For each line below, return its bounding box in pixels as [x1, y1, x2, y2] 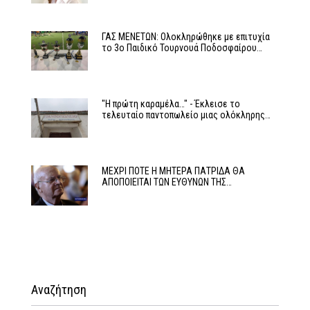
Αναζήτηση [31, 282, 86, 297]
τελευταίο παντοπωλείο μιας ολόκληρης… [101, 109, 271, 120]
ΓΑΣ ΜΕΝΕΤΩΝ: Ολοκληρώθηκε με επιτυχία [101, 30, 270, 42]
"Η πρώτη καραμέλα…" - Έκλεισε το [101, 98, 240, 109]
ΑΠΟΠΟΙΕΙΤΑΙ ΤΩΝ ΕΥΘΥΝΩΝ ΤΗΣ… [101, 176, 232, 188]
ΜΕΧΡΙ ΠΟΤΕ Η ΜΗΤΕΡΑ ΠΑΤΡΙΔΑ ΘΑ [101, 165, 245, 177]
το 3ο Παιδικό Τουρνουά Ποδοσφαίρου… [101, 42, 262, 53]
